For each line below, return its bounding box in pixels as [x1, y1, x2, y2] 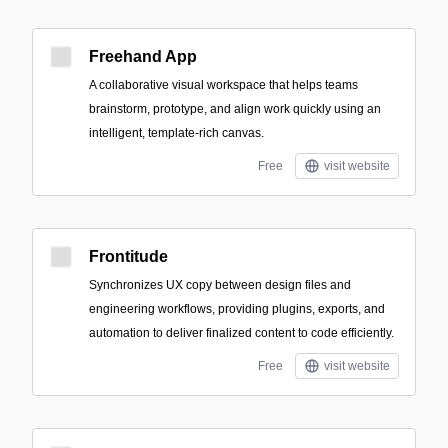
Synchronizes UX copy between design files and [89, 278, 351, 292]
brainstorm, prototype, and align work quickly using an [89, 102, 381, 116]
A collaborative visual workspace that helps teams [89, 78, 358, 92]
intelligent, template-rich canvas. [89, 126, 264, 140]
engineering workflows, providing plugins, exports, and [89, 302, 385, 316]
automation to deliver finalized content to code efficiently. [89, 326, 394, 340]
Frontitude [89, 248, 168, 265]
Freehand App [89, 48, 197, 65]
